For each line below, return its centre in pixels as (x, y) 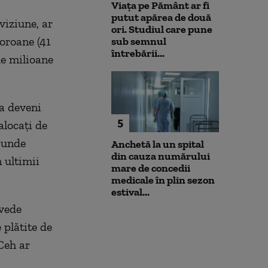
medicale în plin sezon (163, 180)
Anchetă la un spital (158, 144)
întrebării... (138, 54)
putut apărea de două (161, 18)
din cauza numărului (161, 156)
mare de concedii (151, 168)
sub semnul (139, 42)
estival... (130, 192)
